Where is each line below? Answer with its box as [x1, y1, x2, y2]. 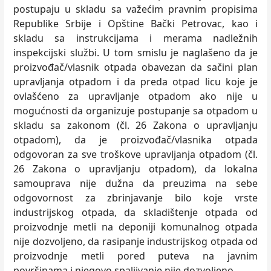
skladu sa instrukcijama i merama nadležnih [13, 31, 258, 45]
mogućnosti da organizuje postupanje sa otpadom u [13, 104, 258, 117]
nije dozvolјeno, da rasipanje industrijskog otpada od [13, 235, 258, 248]
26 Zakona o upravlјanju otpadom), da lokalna [13, 162, 258, 175]
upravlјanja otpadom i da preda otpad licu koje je [13, 75, 258, 88]
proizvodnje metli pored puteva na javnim [13, 249, 258, 263]
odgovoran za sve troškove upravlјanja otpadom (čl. [13, 148, 258, 161]
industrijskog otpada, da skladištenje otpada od [13, 206, 258, 219]
